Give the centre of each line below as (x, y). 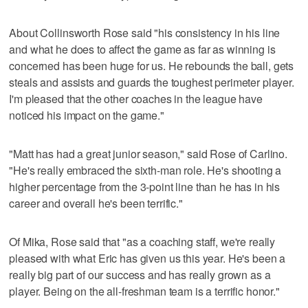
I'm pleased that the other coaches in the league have (136, 98)
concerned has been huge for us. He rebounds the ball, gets (152, 65)
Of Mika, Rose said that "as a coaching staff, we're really (142, 241)
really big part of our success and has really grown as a (140, 274)
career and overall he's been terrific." (96, 203)
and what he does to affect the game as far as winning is (142, 49)
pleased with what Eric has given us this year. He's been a (147, 258)
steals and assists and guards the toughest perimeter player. (152, 82)
